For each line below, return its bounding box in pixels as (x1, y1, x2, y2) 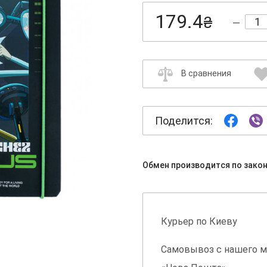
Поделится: (155, 114, 213, 128)
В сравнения (181, 69, 231, 79)
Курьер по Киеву (161, 216, 237, 228)
